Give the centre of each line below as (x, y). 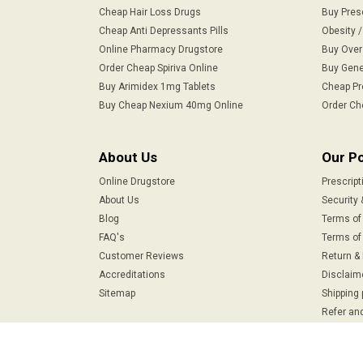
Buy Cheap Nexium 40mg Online (171, 105)
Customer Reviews (141, 256)
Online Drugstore (137, 181)
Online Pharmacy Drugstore (161, 49)
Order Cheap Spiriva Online (158, 68)
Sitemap (117, 293)
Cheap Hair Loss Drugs (150, 12)
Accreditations (132, 274)
